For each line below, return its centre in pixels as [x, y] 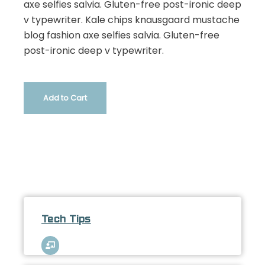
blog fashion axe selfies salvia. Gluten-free [122, 35]
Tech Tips [66, 220]
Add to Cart [65, 98]
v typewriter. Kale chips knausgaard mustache [132, 20]
